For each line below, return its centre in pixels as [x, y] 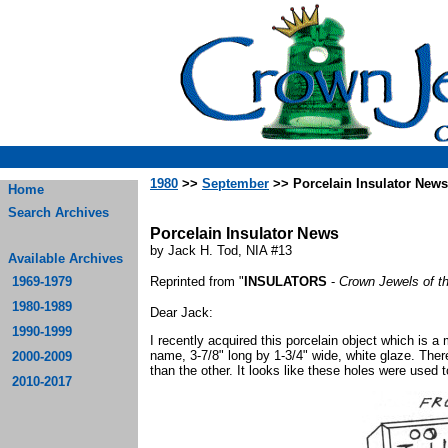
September [235, 183]
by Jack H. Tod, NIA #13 [221, 250]
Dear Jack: [181, 312]
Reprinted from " [197, 281]
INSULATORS [285, 281]
